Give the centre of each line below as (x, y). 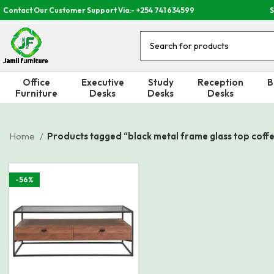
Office (36, 82)
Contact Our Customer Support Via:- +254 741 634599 (99, 10)
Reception (220, 82)
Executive (102, 82)
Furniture (36, 93)
